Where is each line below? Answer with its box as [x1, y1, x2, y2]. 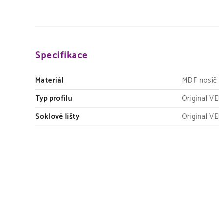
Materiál [35, 74, 64, 87]
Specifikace [35, 47, 88, 64]
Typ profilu [35, 92, 73, 105]
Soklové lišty [35, 110, 79, 123]
